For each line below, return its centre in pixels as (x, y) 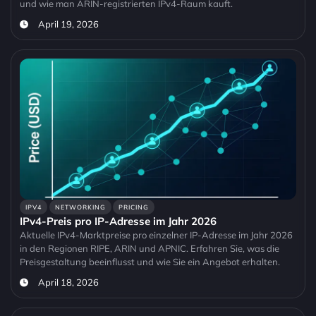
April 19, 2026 (68, 24)
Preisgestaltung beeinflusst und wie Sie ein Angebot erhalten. (150, 262)
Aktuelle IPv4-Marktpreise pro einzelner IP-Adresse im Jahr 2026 (156, 235)
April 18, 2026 (68, 282)
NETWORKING (80, 207)
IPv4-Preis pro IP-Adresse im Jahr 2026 (118, 221)
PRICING (134, 207)
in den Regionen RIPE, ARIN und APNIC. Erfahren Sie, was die (150, 249)
